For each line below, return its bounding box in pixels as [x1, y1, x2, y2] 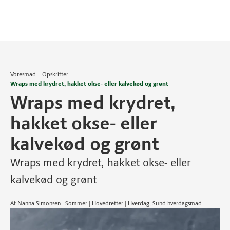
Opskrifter [42, 71, 68, 78]
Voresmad [10, 71, 36, 78]
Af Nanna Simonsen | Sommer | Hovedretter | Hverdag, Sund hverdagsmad [10, 200, 202, 207]
